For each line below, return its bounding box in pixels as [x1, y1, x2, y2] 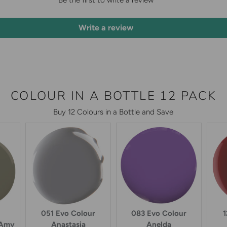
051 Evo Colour [41, 209, 95, 218]
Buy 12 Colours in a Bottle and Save [53, 107, 174, 117]
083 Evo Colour [131, 209, 186, 218]
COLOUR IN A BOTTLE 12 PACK [10, 88, 217, 104]
